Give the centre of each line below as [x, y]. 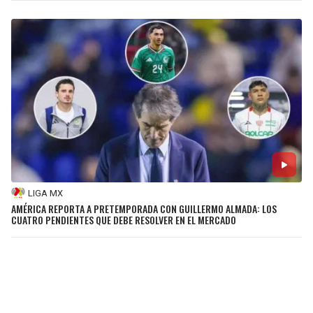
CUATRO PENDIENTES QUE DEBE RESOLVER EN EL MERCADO [124, 220]
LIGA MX [45, 193]
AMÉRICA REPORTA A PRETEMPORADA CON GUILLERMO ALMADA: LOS [144, 209]
